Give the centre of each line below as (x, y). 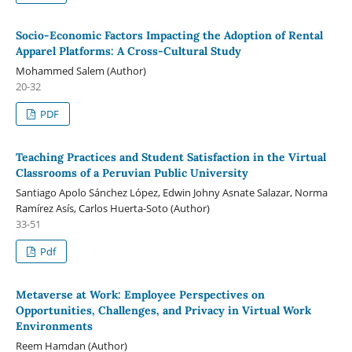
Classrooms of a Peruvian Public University (132, 172)
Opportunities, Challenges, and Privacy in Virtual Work (163, 310)
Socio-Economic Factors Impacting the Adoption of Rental (169, 35)
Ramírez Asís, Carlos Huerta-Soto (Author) (112, 208)
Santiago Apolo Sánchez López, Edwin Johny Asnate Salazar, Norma (171, 192)
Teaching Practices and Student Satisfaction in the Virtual (170, 157)
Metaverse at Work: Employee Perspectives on (140, 294)
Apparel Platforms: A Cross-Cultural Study (130, 51)
